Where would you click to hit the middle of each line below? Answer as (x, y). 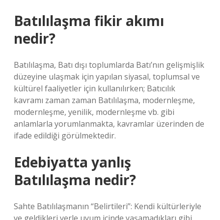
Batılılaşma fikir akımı (89, 21)
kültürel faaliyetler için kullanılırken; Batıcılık (95, 88)
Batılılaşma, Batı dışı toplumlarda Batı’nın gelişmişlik (109, 65)
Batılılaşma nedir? (75, 180)
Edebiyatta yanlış (72, 162)
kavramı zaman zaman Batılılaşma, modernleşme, (104, 100)
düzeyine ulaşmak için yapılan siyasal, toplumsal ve (107, 77)
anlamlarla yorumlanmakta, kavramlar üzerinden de (109, 124)
